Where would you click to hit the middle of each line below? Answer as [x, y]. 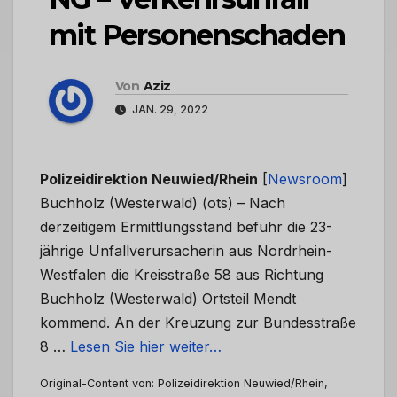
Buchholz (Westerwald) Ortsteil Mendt [168, 299]
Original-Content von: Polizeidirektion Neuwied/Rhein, [184, 384]
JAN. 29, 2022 [169, 110]
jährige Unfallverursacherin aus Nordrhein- [186, 251]
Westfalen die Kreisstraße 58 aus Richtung [182, 275]
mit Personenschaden [197, 35]
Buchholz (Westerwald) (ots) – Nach [163, 203]
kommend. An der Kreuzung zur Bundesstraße [198, 323]
